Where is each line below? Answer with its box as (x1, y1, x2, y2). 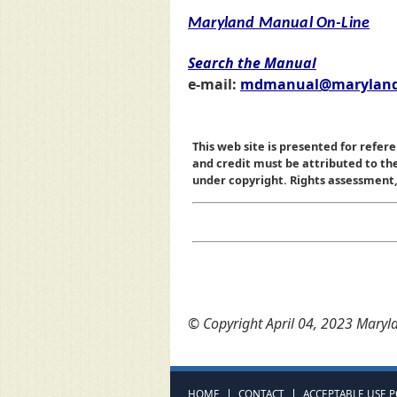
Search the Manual (188, 53, 316, 74)
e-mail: (188, 74, 240, 95)
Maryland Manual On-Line (188, 14, 370, 32)
